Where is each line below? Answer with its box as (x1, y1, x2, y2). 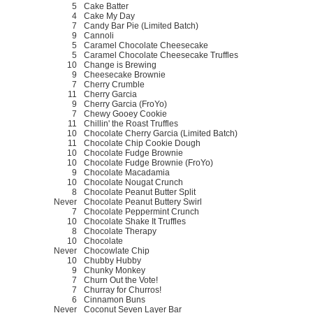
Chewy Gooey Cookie (84, 108, 167, 119)
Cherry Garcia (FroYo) (84, 99, 167, 109)
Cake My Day (84, 10, 135, 21)
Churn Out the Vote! (84, 275, 158, 285)
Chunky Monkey (84, 265, 145, 275)
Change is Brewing (84, 59, 156, 70)
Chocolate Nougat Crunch (84, 177, 183, 187)
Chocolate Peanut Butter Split (84, 187, 196, 197)
